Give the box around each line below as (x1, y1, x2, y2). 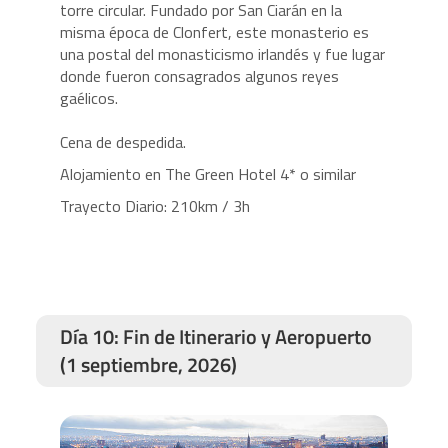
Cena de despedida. (59, 129, 186, 154)
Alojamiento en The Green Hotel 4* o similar (59, 161, 360, 186)
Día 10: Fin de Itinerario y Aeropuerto (59, 320, 372, 352)
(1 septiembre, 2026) (59, 348, 237, 380)
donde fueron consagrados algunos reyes (59, 63, 339, 88)
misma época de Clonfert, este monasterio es (59, 19, 369, 44)
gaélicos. (59, 85, 126, 110)
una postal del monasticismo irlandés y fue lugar (59, 41, 385, 66)
